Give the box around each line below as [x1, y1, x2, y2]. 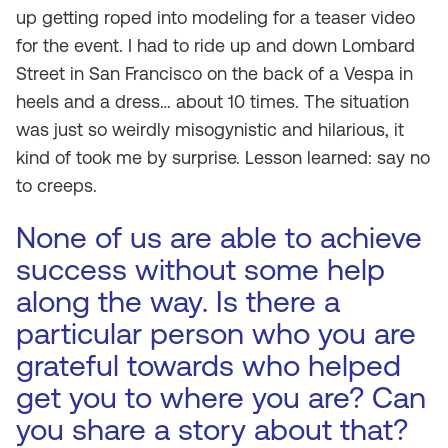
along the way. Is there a [16, 284, 340, 319]
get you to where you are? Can [16, 380, 426, 415]
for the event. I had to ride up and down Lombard [16, 35, 415, 56]
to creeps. [16, 175, 97, 196]
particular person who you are [16, 316, 416, 351]
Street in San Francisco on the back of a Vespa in [16, 63, 413, 84]
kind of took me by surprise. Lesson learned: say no [16, 147, 430, 168]
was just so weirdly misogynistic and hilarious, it [16, 119, 404, 140]
